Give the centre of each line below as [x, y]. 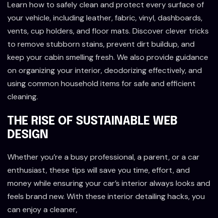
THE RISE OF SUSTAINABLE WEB [92, 121]
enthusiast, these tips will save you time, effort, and [99, 170]
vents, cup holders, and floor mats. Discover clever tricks [108, 31]
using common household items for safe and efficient [101, 83]
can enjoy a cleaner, [42, 209]
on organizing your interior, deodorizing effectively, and [105, 70]
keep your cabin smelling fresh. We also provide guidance [108, 57]
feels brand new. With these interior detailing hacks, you [106, 196]
